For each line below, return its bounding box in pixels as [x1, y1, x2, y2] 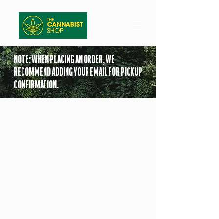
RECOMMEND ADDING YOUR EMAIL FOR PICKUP [14, 67, 142, 78]
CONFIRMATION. [14, 80, 59, 90]
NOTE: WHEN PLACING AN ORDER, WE [14, 54, 115, 65]
